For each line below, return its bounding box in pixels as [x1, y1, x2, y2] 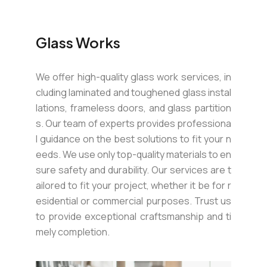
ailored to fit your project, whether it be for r [36, 179, 231, 192]
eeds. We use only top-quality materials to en [36, 148, 231, 161]
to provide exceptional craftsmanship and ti [36, 210, 231, 223]
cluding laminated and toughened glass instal [36, 86, 231, 99]
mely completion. [36, 225, 110, 238]
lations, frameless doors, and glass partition [36, 101, 231, 114]
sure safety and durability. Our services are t [36, 163, 231, 176]
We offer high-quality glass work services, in [36, 70, 231, 83]
